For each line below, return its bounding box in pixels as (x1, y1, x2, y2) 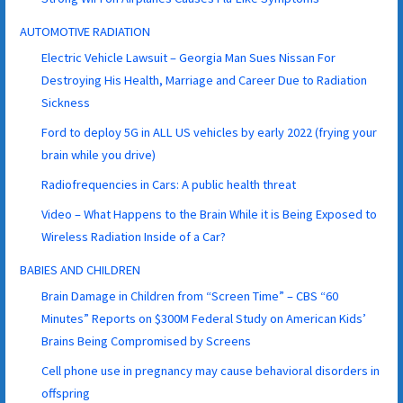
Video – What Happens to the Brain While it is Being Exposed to (41, 205, 378, 222)
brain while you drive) (41, 146, 157, 163)
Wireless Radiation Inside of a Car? (41, 228, 227, 245)
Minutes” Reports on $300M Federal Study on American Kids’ (41, 309, 367, 327)
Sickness (41, 94, 91, 111)
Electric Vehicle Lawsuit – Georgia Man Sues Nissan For (41, 49, 336, 66)
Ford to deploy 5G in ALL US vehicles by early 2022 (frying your (41, 123, 378, 140)
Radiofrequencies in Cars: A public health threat (41, 175, 297, 193)
